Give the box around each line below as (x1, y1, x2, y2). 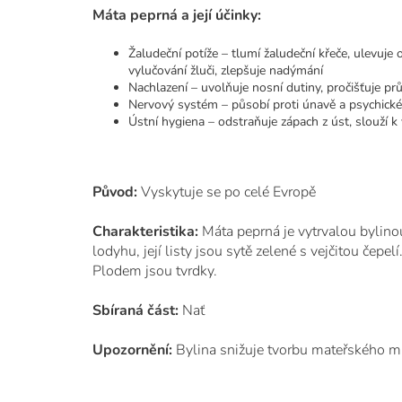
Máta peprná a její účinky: (92, 5, 261, 25)
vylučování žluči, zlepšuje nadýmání (128, 62, 323, 79)
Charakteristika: (92, 222, 198, 241)
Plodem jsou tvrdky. (92, 261, 217, 281)
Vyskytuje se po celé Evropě (141, 182, 316, 202)
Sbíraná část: (92, 301, 179, 320)
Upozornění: (92, 340, 172, 360)
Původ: (92, 182, 137, 202)
